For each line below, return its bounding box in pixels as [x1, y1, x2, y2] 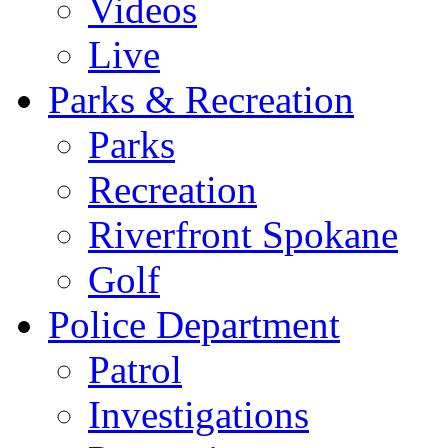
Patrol [88, 348, 182, 392]
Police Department [48, 303, 340, 347]
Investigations [88, 393, 309, 437]
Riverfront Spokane [88, 213, 398, 257]
